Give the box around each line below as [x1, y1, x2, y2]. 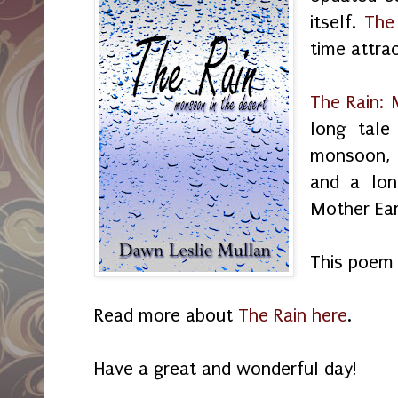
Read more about [94, 304, 238, 326]
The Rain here [238, 304, 347, 326]
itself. [309, 11, 365, 33]
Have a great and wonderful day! [94, 357, 357, 379]
